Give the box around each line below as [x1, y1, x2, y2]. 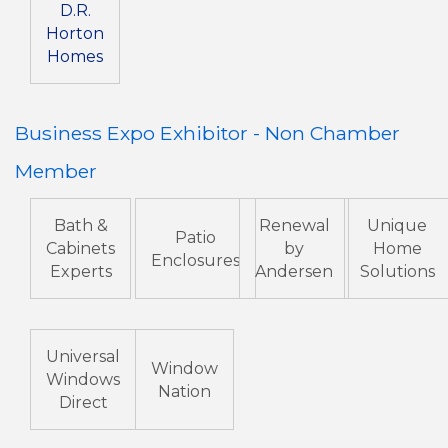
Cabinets [46, 239, 115, 259]
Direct [58, 393, 108, 413]
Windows [46, 370, 120, 390]
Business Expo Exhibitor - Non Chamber [15, 121, 400, 146]
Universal [46, 347, 120, 367]
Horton [46, 24, 104, 44]
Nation [157, 381, 211, 401]
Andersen [255, 262, 333, 282]
